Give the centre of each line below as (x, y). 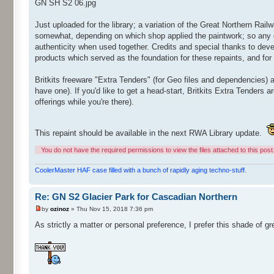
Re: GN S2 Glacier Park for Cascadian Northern (136, 197)
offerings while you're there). (84, 102)
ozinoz (60, 209)
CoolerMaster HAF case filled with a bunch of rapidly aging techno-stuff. (141, 170)
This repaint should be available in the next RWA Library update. (150, 133)
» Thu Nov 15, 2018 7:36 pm (111, 209)
